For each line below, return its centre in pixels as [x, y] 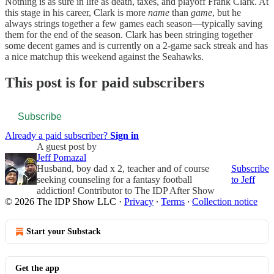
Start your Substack [64, 232]
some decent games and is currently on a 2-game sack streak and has [136, 46]
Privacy [139, 202]
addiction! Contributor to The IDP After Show [126, 191]
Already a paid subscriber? [57, 136]
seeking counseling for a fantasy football [114, 180]
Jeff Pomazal [61, 158]
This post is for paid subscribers [105, 83]
